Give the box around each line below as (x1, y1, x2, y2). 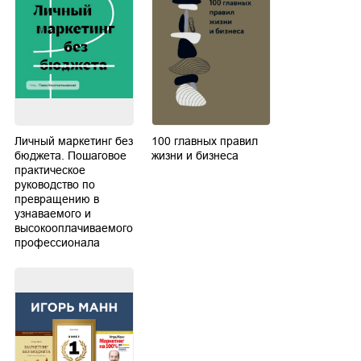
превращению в (15, 193, 99, 206)
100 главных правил (151, 135, 258, 148)
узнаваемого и (15, 207, 91, 221)
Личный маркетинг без (15, 135, 133, 148)
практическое (15, 164, 85, 177)
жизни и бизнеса (151, 149, 239, 163)
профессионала (15, 236, 100, 250)
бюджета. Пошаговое (15, 149, 127, 163)
